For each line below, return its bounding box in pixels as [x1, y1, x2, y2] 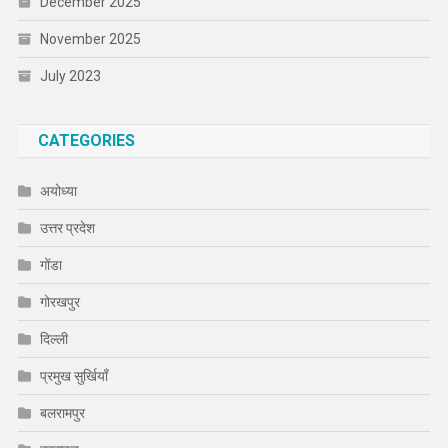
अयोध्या [39, 183, 77, 200]
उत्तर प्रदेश [39, 220, 95, 237]
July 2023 [39, 68, 101, 85]
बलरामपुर [39, 405, 85, 422]
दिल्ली [39, 331, 68, 348]
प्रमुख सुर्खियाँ [39, 368, 108, 385]
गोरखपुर [39, 294, 80, 311]
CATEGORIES [37, 131, 135, 151]
